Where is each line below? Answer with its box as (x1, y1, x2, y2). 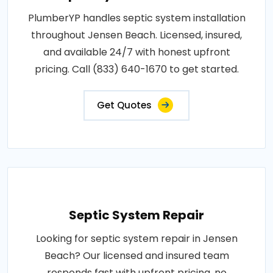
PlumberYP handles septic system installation (27, 10, 246, 25)
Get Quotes (97, 98, 152, 112)
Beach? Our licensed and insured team (44, 248, 229, 263)
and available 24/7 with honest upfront (43, 44, 230, 59)
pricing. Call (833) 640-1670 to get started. (34, 62, 239, 76)
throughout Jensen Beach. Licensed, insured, (31, 27, 242, 42)
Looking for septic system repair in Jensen (35, 231, 238, 246)
